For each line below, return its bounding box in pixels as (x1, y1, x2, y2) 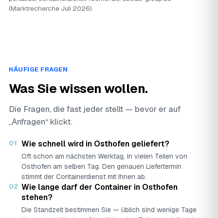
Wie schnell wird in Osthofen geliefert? (21, 139, 169, 149)
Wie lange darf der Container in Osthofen (21, 182, 178, 192)
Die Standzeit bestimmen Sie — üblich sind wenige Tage (21, 205, 197, 214)
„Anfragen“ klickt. (9, 116, 72, 127)
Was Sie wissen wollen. (9, 80, 148, 97)
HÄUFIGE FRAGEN (9, 65, 68, 73)
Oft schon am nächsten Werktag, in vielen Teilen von (21, 152, 187, 161)
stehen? (21, 192, 53, 202)
